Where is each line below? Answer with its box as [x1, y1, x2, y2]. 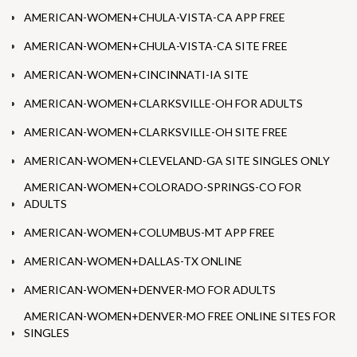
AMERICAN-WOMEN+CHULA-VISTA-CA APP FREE [24, 10, 285, 25]
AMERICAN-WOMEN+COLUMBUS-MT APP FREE [24, 226, 275, 240]
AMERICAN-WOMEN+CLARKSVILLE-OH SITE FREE [24, 125, 288, 139]
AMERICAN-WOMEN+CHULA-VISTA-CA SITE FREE [24, 39, 288, 53]
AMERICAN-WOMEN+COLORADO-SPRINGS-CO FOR [24, 180, 301, 194]
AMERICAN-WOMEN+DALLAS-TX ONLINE [24, 254, 242, 269]
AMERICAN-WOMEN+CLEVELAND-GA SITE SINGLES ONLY [24, 154, 330, 168]
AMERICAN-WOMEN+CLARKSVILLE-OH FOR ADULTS [24, 96, 303, 111]
